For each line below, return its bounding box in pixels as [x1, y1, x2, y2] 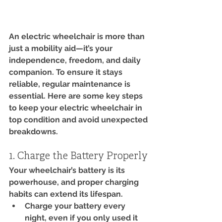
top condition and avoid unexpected [9, 114, 150, 124]
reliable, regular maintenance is [9, 79, 132, 89]
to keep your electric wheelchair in [9, 103, 144, 112]
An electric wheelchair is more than [9, 31, 147, 41]
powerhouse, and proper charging [9, 177, 141, 187]
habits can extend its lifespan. [9, 189, 123, 199]
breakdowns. [9, 126, 58, 136]
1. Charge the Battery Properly [9, 150, 148, 163]
